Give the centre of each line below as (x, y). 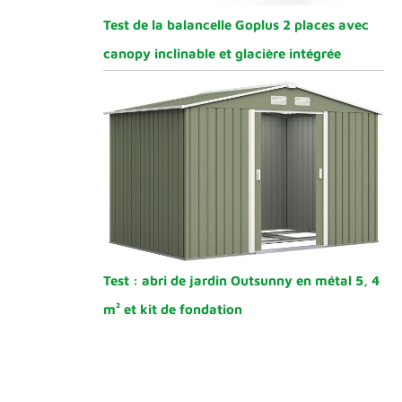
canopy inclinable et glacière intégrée (223, 53)
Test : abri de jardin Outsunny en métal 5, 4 (242, 281)
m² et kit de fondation (173, 310)
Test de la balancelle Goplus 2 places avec (236, 24)
